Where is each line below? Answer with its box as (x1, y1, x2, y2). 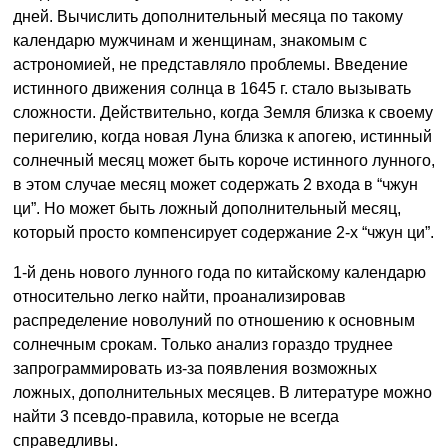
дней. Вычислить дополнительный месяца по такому (13, 8, 403, 26)
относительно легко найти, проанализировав (13, 288, 346, 306)
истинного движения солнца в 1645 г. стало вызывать (13, 80, 411, 98)
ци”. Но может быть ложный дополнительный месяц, (13, 200, 401, 218)
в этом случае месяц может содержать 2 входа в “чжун (13, 176, 418, 194)
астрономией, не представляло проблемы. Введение (13, 56, 408, 74)
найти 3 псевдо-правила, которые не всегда (13, 408, 339, 426)
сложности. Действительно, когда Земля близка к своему (13, 104, 433, 122)
